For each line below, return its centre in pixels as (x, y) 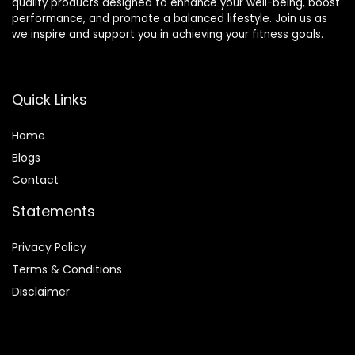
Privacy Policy (49, 248)
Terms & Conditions (67, 270)
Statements (53, 212)
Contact (35, 180)
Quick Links (50, 100)
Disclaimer (41, 292)
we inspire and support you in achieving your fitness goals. (168, 35)
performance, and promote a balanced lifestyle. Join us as (170, 19)
